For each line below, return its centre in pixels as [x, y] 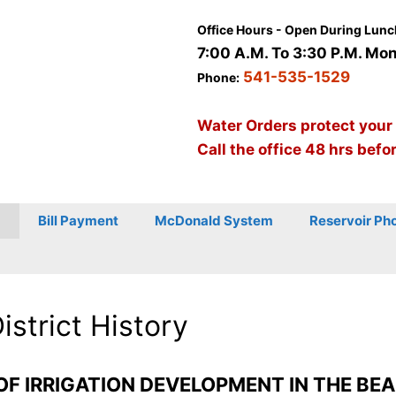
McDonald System [214, 221]
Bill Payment [78, 221]
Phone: [218, 77]
